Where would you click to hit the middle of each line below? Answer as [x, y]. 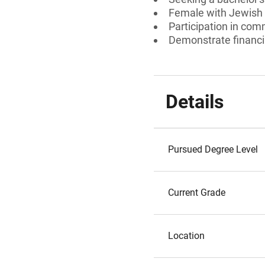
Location [186, 236]
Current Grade [197, 193]
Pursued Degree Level [213, 149]
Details [195, 102]
